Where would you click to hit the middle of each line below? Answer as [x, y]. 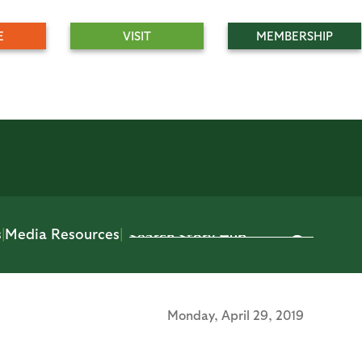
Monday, [194, 315]
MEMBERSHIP [295, 36]
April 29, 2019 [263, 315]
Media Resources [62, 233]
